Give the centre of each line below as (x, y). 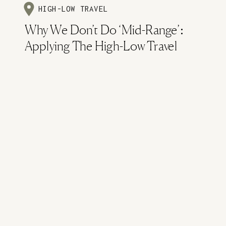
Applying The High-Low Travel (101, 47)
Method (46, 63)
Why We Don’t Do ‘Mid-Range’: (104, 31)
